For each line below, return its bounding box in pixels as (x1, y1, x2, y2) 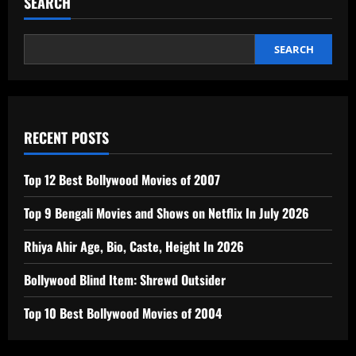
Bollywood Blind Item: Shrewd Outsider (24, 269, 226, 289)
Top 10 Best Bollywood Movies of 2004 (24, 303, 222, 323)
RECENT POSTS (24, 126, 109, 148)
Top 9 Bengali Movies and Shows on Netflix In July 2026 (24, 203, 309, 222)
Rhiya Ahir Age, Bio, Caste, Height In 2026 (24, 236, 244, 256)
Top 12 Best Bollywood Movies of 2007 (24, 169, 220, 189)
